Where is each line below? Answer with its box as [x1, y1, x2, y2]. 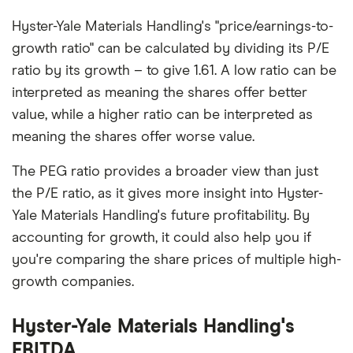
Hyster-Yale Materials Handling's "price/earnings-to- [12, 19, 333, 34]
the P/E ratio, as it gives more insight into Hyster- [12, 186, 323, 201]
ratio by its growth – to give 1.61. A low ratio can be [12, 63, 336, 78]
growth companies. [12, 274, 134, 289]
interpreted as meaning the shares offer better [12, 85, 307, 100]
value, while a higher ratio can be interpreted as [12, 107, 313, 122]
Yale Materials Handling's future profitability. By [12, 208, 310, 223]
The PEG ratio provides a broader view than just [12, 164, 318, 179]
